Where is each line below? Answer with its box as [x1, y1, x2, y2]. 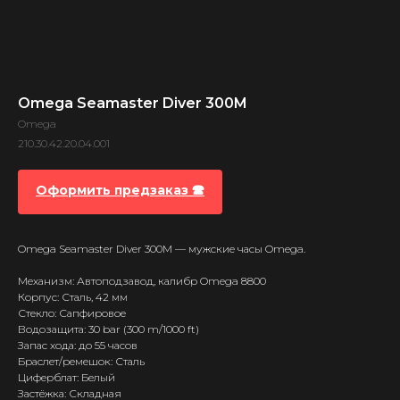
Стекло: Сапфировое [18, 306, 126, 321]
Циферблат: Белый [18, 371, 115, 385]
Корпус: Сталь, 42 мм [18, 290, 128, 304]
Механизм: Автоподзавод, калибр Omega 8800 [18, 274, 266, 288]
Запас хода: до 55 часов [18, 338, 137, 353]
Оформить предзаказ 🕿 [36, 182, 204, 199]
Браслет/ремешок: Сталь [18, 354, 145, 369]
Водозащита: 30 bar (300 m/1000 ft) [18, 322, 199, 337]
